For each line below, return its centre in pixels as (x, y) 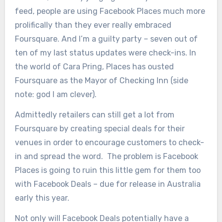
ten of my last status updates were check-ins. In (105, 53)
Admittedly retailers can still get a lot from (94, 115)
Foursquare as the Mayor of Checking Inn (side (101, 81)
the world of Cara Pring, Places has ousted (94, 67)
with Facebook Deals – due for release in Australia (108, 184)
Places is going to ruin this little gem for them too (108, 170)
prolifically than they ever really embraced (93, 25)
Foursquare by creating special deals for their (100, 129)
